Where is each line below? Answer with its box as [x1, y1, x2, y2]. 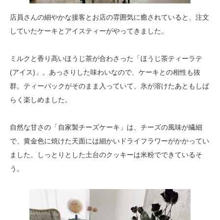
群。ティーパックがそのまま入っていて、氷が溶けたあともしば [10, 82, 209, 90]
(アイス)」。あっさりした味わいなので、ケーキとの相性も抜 [10, 68, 200, 76]
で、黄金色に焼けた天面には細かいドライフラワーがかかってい [10, 137, 209, 145]
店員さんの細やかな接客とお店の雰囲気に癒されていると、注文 [10, 13, 209, 21]
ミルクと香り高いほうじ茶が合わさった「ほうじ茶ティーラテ [10, 54, 202, 62]
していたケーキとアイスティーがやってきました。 [10, 27, 168, 35]
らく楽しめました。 [10, 95, 72, 104]
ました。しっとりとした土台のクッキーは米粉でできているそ [10, 150, 202, 159]
